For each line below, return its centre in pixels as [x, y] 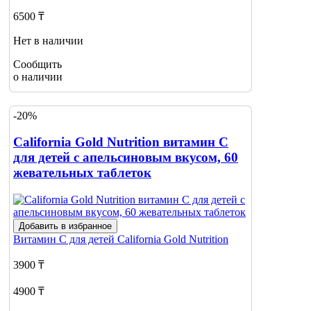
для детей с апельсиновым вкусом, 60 [126, 158]
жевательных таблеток [82, 173]
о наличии [38, 77]
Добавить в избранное [65, 226]
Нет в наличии [48, 41]
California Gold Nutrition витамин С [121, 142]
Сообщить [37, 65]
